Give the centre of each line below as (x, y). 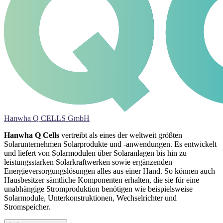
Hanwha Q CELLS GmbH (47, 118)
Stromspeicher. (27, 207)
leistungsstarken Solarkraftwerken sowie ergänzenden (88, 162)
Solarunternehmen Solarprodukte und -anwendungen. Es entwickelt (110, 144)
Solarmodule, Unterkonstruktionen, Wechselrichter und (90, 198)
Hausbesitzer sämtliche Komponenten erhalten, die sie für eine (102, 180)
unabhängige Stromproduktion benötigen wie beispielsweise (98, 189)
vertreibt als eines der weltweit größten (121, 135)
